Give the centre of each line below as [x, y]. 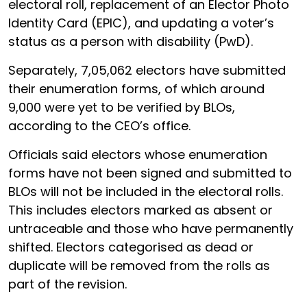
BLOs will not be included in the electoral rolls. [146, 192]
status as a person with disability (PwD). [131, 41]
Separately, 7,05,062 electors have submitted [147, 70]
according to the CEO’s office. [99, 126]
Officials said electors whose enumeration [138, 155]
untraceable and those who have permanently [151, 229]
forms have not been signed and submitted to [150, 173]
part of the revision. [67, 284]
